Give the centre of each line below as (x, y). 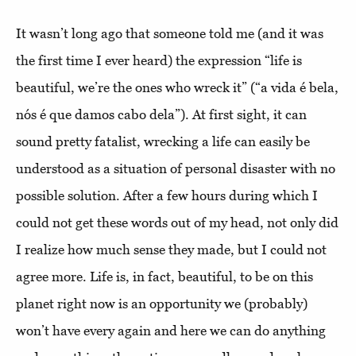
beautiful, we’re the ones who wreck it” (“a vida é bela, (177, 87)
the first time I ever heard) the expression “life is (159, 60)
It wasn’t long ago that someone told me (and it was (170, 33)
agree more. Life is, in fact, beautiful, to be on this (164, 276)
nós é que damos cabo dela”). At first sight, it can (161, 114)
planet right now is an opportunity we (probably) (162, 303)
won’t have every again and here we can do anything (171, 330)
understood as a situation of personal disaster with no (176, 168)
